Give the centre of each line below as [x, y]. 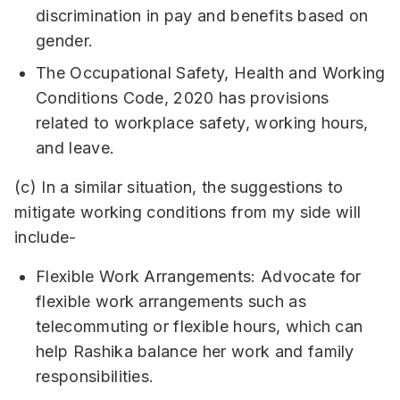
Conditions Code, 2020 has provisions [183, 98]
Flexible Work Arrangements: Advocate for [199, 276]
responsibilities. [95, 376]
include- [46, 237]
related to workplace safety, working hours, [202, 123]
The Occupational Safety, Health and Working [211, 73]
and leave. [75, 148]
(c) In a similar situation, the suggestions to [179, 187]
